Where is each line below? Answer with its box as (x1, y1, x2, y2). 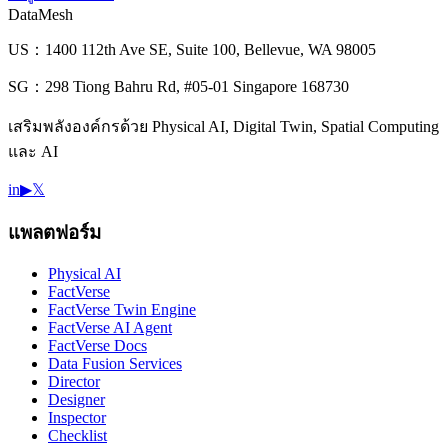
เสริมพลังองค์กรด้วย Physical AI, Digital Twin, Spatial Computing (8, 117, 439, 135)
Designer (48, 391, 105, 409)
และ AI (8, 142, 58, 160)
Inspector (48, 409, 106, 427)
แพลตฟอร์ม (8, 221, 101, 243)
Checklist (48, 427, 107, 445)
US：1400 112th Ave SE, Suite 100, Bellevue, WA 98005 (8, 40, 376, 58)
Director (48, 373, 100, 391)
